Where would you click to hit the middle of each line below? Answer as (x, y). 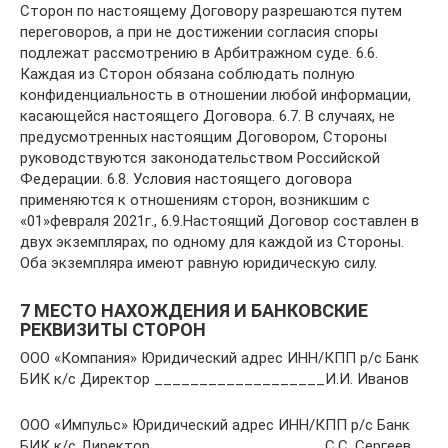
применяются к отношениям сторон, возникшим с (195, 200)
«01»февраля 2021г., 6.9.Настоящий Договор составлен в (219, 221)
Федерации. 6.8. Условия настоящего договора (186, 179)
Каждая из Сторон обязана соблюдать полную (187, 74)
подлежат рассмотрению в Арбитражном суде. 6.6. (199, 53)
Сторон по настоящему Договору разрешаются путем (211, 11)
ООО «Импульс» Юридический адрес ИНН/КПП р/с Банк (215, 425)
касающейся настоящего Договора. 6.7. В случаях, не (207, 116)
